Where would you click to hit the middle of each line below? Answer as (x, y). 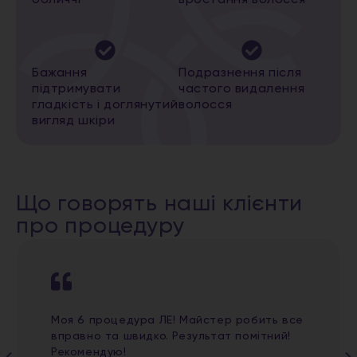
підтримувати (76, 90)
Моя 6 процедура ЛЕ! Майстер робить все (177, 321)
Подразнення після (240, 74)
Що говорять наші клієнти (160, 204)
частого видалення (242, 90)
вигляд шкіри (74, 122)
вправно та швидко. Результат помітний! (171, 337)
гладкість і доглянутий (105, 106)
